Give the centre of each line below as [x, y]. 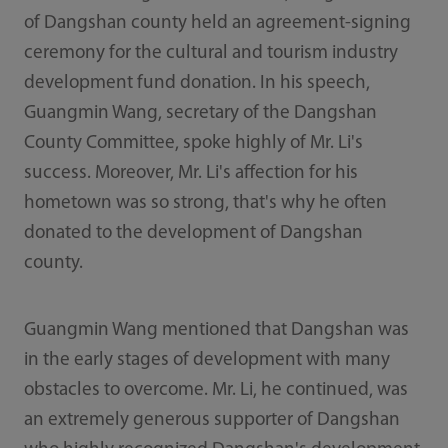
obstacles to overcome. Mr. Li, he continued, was [215, 391]
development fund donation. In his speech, [196, 84]
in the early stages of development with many [206, 361]
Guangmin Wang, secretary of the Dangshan [200, 114]
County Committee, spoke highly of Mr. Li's [193, 144]
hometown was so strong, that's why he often [205, 204]
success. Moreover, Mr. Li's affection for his [190, 174]
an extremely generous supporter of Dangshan [211, 421]
